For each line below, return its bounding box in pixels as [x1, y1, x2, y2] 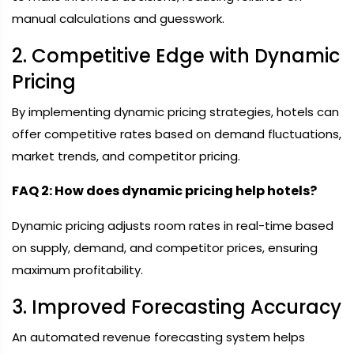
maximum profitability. [12, 262, 143, 278]
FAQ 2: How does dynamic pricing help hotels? [12, 182, 317, 200]
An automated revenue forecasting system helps [12, 329, 305, 345]
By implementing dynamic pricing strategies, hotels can [12, 104, 339, 120]
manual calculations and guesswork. [12, 10, 224, 27]
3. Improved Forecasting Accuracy [12, 294, 341, 320]
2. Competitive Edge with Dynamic [12, 43, 340, 69]
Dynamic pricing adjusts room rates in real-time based [12, 217, 333, 234]
